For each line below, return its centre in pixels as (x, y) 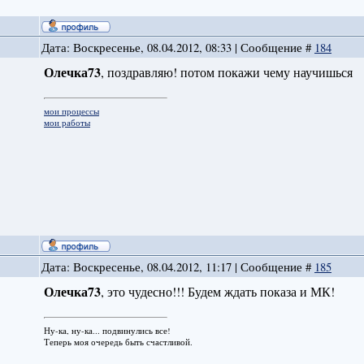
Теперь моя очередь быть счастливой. (118, 342)
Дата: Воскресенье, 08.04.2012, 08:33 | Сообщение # (178, 48)
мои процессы (71, 111)
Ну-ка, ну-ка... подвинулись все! (107, 330)
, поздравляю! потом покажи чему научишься (226, 72)
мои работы (67, 122)
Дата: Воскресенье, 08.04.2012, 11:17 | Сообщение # (178, 267)
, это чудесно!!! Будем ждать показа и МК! (217, 292)
